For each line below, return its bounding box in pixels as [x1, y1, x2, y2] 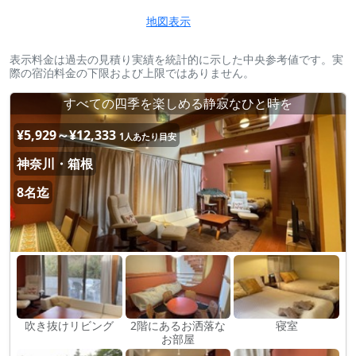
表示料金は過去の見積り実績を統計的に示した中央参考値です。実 [10, 52, 343, 67]
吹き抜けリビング [25, 318, 114, 333]
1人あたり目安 [119, 130, 176, 142]
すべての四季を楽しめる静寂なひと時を [64, 95, 292, 112]
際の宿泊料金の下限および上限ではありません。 [10, 65, 254, 80]
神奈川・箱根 [17, 155, 93, 172]
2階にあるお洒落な [130, 318, 226, 333]
